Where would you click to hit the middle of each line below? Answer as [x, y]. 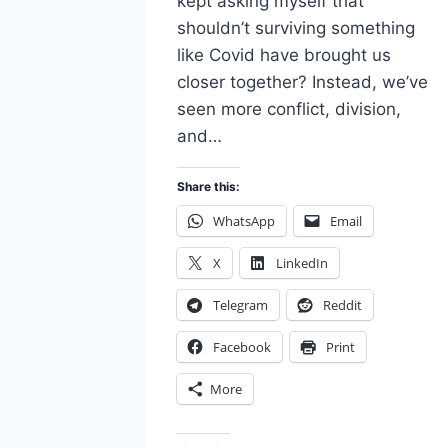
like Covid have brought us [284, 55]
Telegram [240, 305]
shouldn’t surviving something [296, 28]
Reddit [342, 305]
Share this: [208, 187]
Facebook [242, 347]
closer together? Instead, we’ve [302, 82]
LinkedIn [302, 263]
